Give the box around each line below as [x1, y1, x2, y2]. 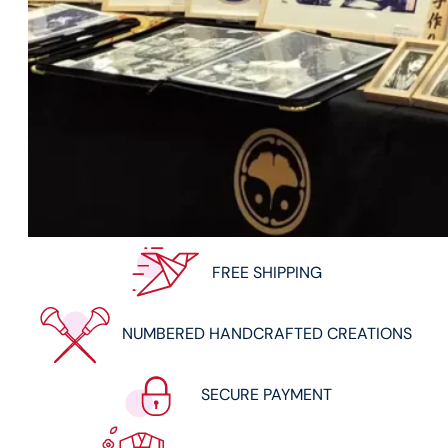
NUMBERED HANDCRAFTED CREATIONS [121, 323, 412, 345]
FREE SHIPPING [211, 262, 322, 284]
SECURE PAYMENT [201, 384, 332, 406]
